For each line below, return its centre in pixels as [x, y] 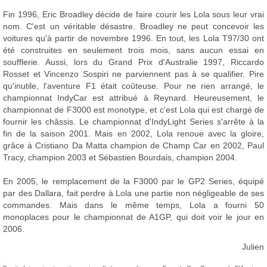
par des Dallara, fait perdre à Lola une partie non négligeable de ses [133, 193]
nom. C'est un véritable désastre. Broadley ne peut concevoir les [133, 26]
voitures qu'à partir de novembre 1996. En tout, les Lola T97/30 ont [133, 38]
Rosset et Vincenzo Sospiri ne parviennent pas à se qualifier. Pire [133, 74]
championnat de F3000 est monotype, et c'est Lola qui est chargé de [133, 110]
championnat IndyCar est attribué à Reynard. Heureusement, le [133, 98]
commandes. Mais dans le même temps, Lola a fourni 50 [133, 205]
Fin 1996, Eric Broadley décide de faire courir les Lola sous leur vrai [133, 14]
